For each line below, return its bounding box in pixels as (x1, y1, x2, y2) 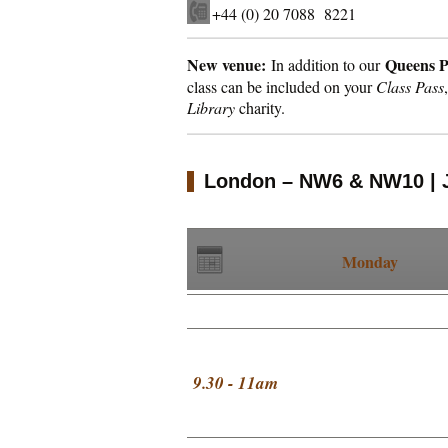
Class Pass (376, 76, 444, 97)
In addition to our (266, 54, 385, 75)
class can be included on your (187, 76, 376, 97)
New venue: (187, 53, 266, 76)
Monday (342, 250, 398, 273)
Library (187, 97, 235, 118)
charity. (235, 97, 285, 118)
